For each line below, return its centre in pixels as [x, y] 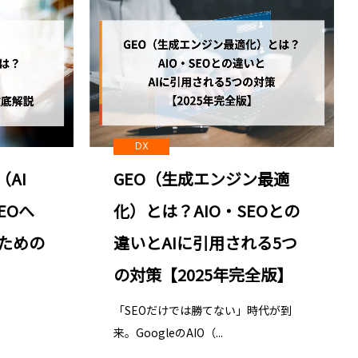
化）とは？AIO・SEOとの [207, 211]
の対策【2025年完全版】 [203, 275]
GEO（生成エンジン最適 [201, 179]
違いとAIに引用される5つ [205, 243]
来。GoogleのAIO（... [168, 333]
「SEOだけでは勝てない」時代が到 [203, 310]
